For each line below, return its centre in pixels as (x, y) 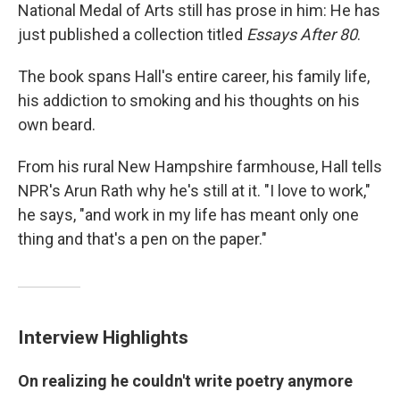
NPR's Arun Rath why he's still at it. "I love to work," (194, 191)
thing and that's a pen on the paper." (142, 239)
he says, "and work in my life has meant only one (188, 215)
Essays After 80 (302, 34)
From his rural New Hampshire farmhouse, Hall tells (200, 167)
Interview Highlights (103, 337)
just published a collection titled (132, 34)
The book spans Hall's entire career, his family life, (194, 76)
